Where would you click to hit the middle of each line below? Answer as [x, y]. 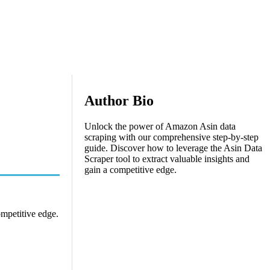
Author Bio [119, 100]
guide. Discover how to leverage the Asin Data [173, 148]
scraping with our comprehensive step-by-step [171, 137]
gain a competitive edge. [130, 169]
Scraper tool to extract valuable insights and [167, 159]
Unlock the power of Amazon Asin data [160, 126]
